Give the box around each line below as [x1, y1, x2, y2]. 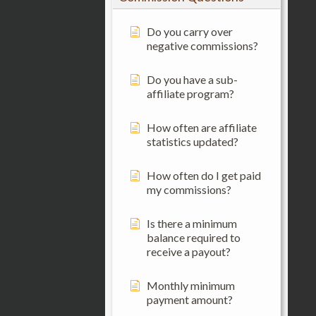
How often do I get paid [146, 168, 261, 182]
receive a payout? [146, 244, 231, 258]
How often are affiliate [146, 120, 257, 134]
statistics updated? [146, 134, 238, 148]
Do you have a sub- [146, 72, 238, 86]
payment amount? [146, 292, 233, 306]
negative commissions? [146, 38, 258, 52]
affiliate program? [146, 86, 234, 100]
